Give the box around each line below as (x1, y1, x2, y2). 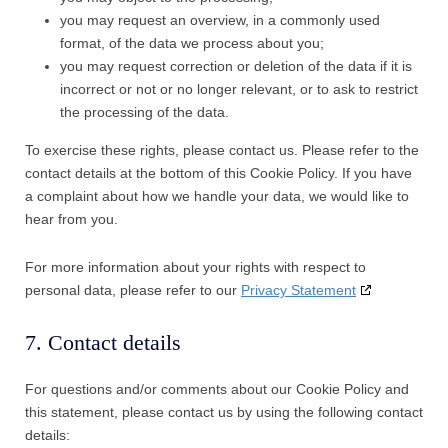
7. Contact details (25, 329, 181, 355)
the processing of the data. (60, 103, 229, 120)
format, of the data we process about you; (60, 34, 324, 51)
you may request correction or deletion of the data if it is (60, 57, 412, 74)
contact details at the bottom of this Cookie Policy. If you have (25, 164, 412, 181)
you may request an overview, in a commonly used (60, 11, 380, 28)
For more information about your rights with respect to (25, 258, 366, 275)
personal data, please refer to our (25, 281, 241, 298)
